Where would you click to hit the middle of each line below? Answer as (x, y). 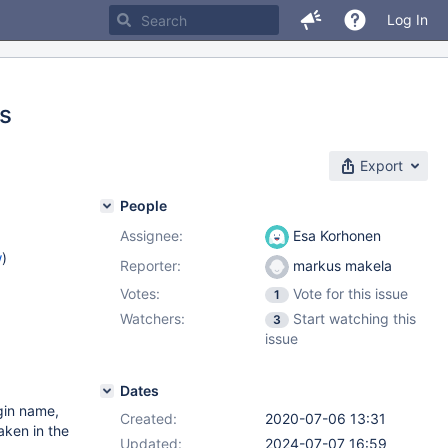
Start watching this (354, 318)
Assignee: (151, 235)
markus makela (340, 265)
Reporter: (150, 265)
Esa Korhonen (335, 235)
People (143, 205)
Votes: (140, 293)
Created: (148, 418)
